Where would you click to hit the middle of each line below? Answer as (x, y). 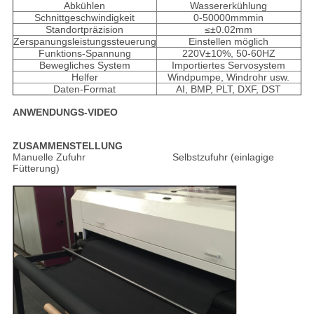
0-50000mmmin (229, 17)
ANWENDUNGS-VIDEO (65, 112)
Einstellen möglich (229, 41)
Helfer (84, 77)
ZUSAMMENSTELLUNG (67, 145)
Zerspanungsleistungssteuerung (84, 41)
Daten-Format (85, 89)
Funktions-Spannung (84, 53)
